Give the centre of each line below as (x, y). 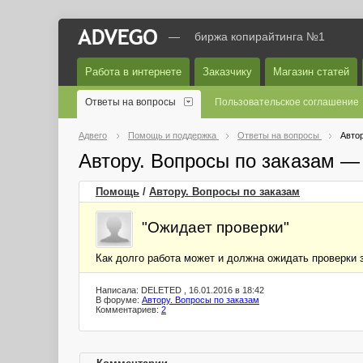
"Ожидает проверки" (216, 227)
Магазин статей (311, 72)
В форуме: (119, 300)
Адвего (93, 135)
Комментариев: (128, 310)
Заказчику (227, 72)
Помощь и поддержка (173, 135)
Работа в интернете (133, 72)
